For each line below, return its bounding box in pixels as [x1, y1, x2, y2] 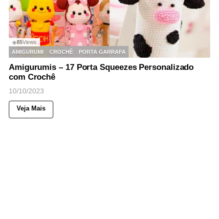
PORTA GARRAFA [79, 48, 126, 55]
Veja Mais [17, 105, 45, 112]
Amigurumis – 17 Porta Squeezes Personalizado [9, 63, 194, 72]
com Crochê [9, 72, 56, 82]
